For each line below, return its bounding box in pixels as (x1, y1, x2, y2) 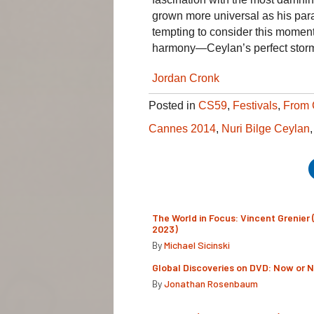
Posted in (149, 99, 198, 111)
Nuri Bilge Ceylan (221, 122, 310, 135)
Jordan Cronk (152, 71, 219, 84)
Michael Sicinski (164, 238, 230, 251)
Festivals (233, 99, 278, 111)
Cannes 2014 (149, 122, 216, 135)
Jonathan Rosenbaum (164, 277, 258, 289)
